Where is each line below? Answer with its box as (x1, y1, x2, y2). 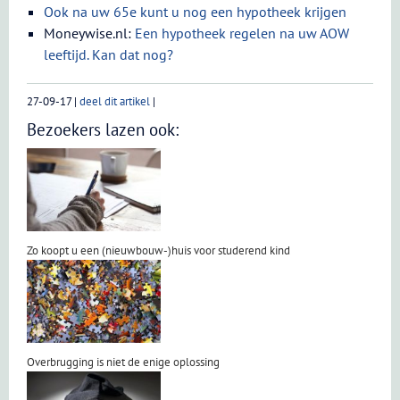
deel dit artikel (79, 94, 150, 109)
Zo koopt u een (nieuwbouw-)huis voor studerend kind (27, 242, 290, 258)
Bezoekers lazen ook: (27, 119, 179, 140)
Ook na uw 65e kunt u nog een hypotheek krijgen (44, 3, 347, 21)
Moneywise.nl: (44, 24, 136, 42)
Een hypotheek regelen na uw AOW (135, 24, 350, 42)
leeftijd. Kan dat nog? (44, 46, 174, 63)
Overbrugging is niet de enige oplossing (27, 354, 220, 371)
